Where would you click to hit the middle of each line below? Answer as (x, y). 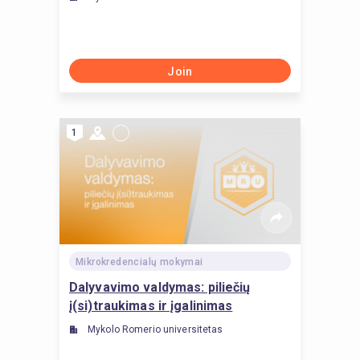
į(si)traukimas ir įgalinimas (151, 306)
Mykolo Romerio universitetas (155, 329)
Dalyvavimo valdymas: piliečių (160, 287)
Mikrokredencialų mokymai (139, 262)
